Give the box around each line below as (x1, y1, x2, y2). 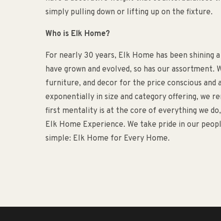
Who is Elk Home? (45, 29, 110, 39)
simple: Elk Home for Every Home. (45, 134, 170, 144)
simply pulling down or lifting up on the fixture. (45, 7, 213, 17)
